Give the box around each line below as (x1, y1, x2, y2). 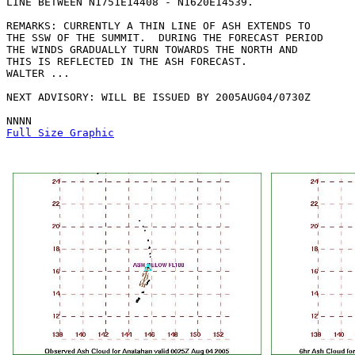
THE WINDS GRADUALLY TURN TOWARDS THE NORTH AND (6, 44, 298, 55)
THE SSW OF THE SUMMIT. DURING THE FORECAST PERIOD (6, 32, 323, 44)
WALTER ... (6, 67, 70, 79)
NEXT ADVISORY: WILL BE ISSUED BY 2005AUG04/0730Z (6, 91, 311, 103)
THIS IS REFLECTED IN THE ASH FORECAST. (6, 55, 247, 67)
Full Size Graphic (6, 127, 114, 139)
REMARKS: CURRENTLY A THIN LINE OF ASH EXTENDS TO (6, 20, 311, 32)
